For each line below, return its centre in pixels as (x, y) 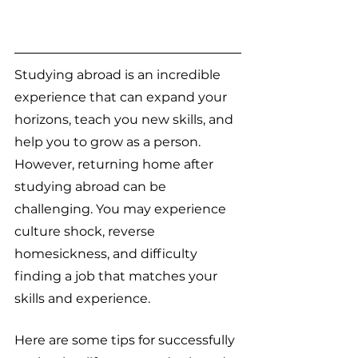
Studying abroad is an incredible (119, 75)
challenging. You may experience (122, 209)
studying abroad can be (92, 187)
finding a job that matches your (117, 276)
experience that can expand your (122, 97)
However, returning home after (115, 165)
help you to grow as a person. (109, 142)
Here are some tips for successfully (126, 340)
